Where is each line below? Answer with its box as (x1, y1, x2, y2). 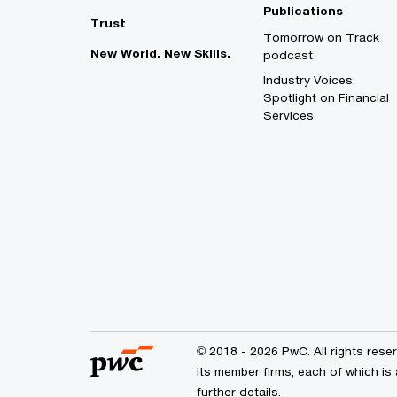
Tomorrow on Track (263, 30, 379, 45)
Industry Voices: (263, 73, 355, 88)
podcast (263, 48, 313, 63)
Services (263, 108, 314, 123)
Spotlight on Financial (263, 90, 389, 105)
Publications (263, 4, 343, 19)
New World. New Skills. (90, 46, 230, 61)
